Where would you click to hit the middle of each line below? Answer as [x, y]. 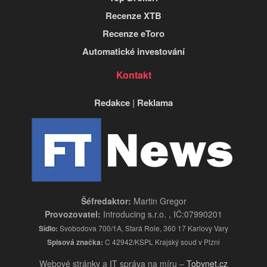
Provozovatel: [73, 214]
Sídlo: [48, 229]
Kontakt [133, 74]
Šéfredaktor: [106, 201]
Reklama [155, 102]
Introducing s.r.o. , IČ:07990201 [162, 214]
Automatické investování [133, 51]
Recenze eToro [133, 33]
